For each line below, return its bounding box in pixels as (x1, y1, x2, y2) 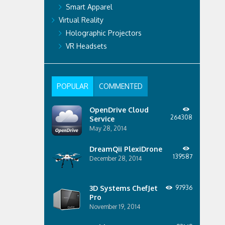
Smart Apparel (65, 3, 113, 11)
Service (89, 115, 115, 123)
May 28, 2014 (89, 125, 127, 132)
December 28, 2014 (89, 155, 142, 162)
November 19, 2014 (89, 203, 140, 210)
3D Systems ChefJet (89, 184, 158, 192)
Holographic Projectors (65, 29, 142, 37)
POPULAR (56, 82, 88, 90)
